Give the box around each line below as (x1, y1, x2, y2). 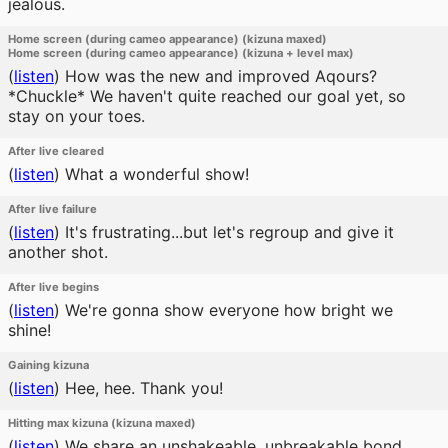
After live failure (8, 202, 97, 216)
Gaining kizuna (8, 358, 89, 372)
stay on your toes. (8, 106, 145, 126)
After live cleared (8, 144, 104, 158)
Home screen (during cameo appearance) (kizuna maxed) (8, 32, 327, 46)
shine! (8, 320, 51, 340)
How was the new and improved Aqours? (60, 66, 377, 86)
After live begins (8, 280, 99, 294)
